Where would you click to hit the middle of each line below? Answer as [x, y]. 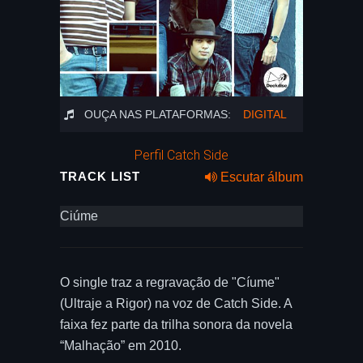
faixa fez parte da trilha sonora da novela [176, 325]
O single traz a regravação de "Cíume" [170, 282]
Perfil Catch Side [181, 155]
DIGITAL [265, 114]
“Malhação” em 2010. [121, 346]
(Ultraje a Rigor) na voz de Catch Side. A [176, 303]
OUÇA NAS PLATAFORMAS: [158, 114]
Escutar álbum [260, 177]
